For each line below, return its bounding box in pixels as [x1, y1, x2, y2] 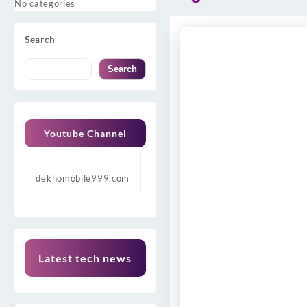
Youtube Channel [43, 127, 127, 139]
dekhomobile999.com [36, 172, 130, 184]
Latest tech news [38, 251, 132, 265]
